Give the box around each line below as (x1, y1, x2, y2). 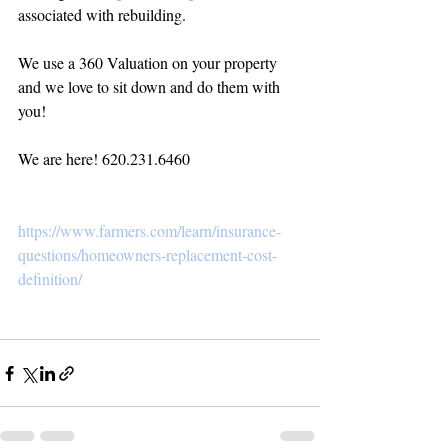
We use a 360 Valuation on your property (18, 52, 281, 73)
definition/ (18, 268, 82, 289)
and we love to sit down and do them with (18, 76, 284, 97)
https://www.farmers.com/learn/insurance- (18, 220, 281, 241)
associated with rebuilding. (18, 4, 186, 25)
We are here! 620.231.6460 (18, 148, 190, 169)
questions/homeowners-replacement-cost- (18, 244, 277, 265)
